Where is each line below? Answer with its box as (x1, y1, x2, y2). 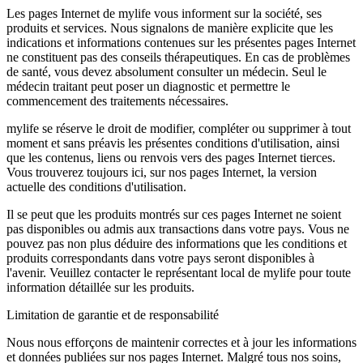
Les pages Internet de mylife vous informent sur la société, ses (6, 6, 322, 20)
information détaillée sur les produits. (6, 280, 194, 294)
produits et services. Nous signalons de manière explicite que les (6, 21, 333, 35)
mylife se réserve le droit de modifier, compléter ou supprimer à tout (6, 122, 351, 135)
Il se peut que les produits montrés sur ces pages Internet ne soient (6, 207, 341, 221)
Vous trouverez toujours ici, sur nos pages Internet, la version (6, 165, 317, 179)
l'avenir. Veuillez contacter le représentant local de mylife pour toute (6, 266, 351, 280)
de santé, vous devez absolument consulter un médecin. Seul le (6, 65, 327, 79)
